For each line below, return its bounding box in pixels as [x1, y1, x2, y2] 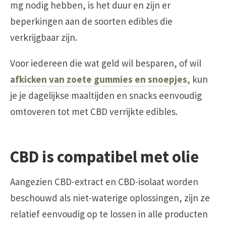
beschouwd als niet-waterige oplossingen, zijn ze [10, 192, 210, 204]
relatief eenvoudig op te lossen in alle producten [10, 208, 208, 220]
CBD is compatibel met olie [10, 146, 199, 167]
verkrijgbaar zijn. [10, 31, 77, 43]
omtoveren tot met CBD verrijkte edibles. [10, 105, 178, 118]
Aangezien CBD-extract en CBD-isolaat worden [10, 176, 198, 188]
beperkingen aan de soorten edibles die [10, 15, 173, 27]
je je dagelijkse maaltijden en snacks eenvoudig [10, 89, 202, 101]
